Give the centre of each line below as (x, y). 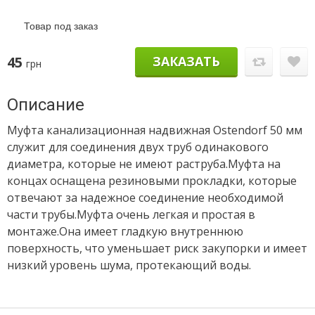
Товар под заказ (61, 26)
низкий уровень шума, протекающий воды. (129, 265)
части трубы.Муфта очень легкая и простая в (131, 214)
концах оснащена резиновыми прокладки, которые (152, 181)
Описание (46, 105)
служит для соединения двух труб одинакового (138, 147)
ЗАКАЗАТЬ (186, 61)
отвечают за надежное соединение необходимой (145, 198)
